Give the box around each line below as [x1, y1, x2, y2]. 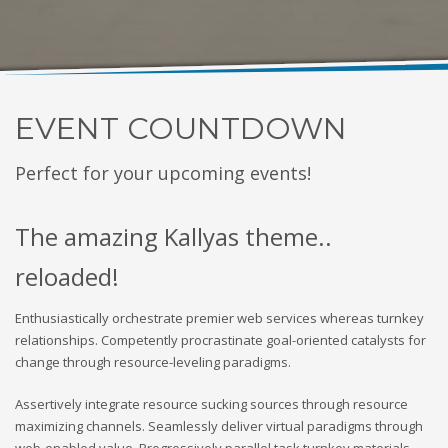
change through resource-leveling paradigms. [15, 353, 291, 372]
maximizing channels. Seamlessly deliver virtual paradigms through [15, 417, 423, 436]
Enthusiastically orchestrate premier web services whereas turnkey [15, 309, 424, 328]
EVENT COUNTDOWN [15, 110, 347, 148]
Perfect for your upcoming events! [15, 161, 311, 186]
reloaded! [15, 260, 119, 294]
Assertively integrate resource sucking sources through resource [15, 395, 408, 414]
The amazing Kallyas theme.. [15, 220, 332, 254]
